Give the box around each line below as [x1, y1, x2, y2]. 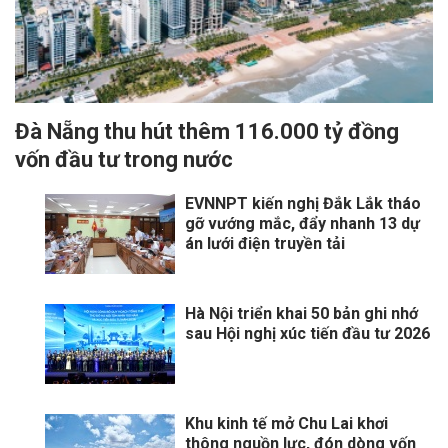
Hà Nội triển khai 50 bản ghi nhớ [185, 304, 418, 324]
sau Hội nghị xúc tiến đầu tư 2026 [185, 324, 430, 344]
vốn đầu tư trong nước [15, 147, 233, 173]
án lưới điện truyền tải [185, 234, 345, 254]
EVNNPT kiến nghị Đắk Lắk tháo [185, 194, 421, 214]
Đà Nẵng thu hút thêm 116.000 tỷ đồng [15, 119, 399, 145]
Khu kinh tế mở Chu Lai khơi [185, 414, 388, 434]
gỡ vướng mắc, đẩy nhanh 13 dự [185, 214, 420, 234]
